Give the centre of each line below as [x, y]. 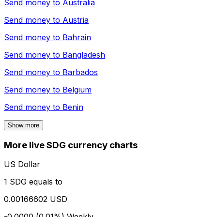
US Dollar [22, 164]
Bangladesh [84, 54]
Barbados [80, 72]
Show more [23, 125]
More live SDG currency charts [71, 145]
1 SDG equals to [33, 182]
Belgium [77, 89]
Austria [76, 20]
